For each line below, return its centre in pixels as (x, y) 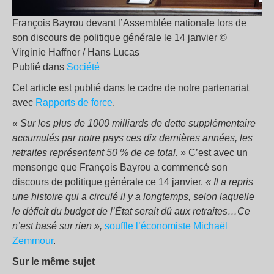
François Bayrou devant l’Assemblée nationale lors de (129, 23)
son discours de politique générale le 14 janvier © (120, 38)
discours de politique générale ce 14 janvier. (109, 182)
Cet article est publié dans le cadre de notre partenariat (131, 88)
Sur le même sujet (54, 261)
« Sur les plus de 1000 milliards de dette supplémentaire (134, 123)
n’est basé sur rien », (57, 226)
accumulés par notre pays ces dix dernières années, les (132, 138)
